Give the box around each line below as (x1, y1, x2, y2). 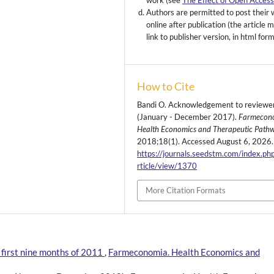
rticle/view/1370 (137, 161, 198, 171)
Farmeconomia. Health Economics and (108, 246, 260, 257)
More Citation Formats (146, 185, 226, 196)
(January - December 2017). (137, 112, 239, 122)
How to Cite (137, 80, 195, 94)
